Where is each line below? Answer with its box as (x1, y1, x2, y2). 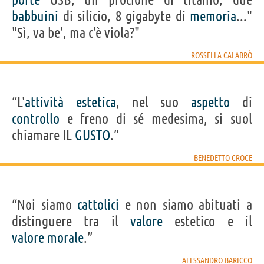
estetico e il (163, 213, 252, 229)
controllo (12, 110, 60, 127)
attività (25, 94, 64, 110)
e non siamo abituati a (119, 196, 253, 213)
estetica (75, 94, 116, 110)
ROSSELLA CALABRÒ (191, 50, 252, 60)
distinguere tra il (12, 213, 130, 229)
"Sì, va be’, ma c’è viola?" (12, 24, 140, 41)
